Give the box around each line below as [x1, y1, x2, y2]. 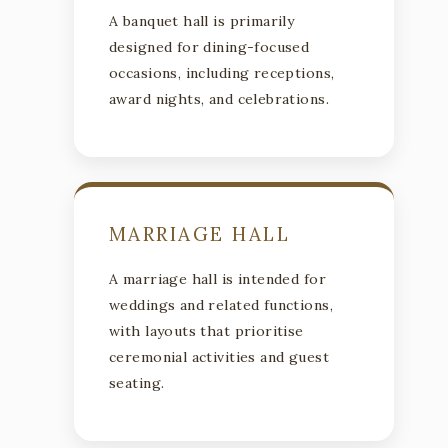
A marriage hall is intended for [109, 269, 327, 288]
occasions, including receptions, [109, 63, 335, 82]
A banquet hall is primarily [109, 11, 295, 30]
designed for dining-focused [109, 37, 310, 56]
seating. [109, 373, 165, 392]
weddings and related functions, [109, 295, 334, 314]
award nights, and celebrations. [109, 89, 330, 108]
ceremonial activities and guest [109, 347, 330, 366]
